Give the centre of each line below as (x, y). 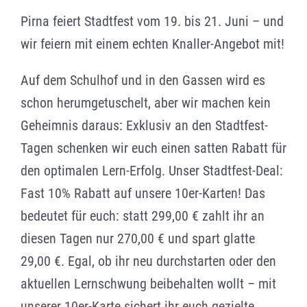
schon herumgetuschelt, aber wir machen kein (145, 102)
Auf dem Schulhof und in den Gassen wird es (143, 80)
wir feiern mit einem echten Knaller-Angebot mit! (152, 44)
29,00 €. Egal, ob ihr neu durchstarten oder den (148, 261)
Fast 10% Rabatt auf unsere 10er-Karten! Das (143, 193)
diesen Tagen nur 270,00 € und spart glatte (137, 238)
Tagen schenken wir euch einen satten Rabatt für (153, 148)
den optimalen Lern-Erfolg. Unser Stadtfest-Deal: (151, 170)
